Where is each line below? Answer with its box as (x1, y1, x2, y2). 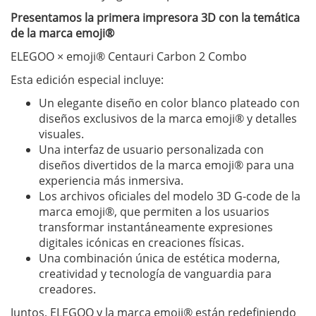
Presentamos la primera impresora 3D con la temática (11, 9, 300, 25)
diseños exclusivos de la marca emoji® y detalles (39, 110, 297, 126)
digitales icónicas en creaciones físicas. (39, 234, 244, 250)
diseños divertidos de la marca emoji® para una (39, 157, 294, 173)
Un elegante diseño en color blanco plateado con (39, 95, 300, 111)
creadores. (39, 281, 96, 297)
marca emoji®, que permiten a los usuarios (39, 203, 269, 219)
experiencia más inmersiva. (39, 172, 183, 188)
